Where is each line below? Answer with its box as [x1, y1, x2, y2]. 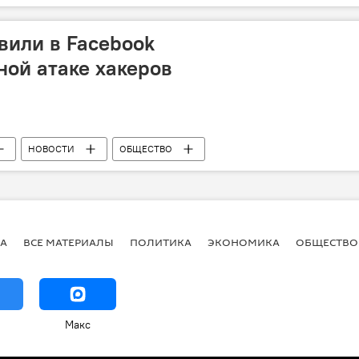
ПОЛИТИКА [130, 234, 192, 249]
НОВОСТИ [28, 143, 75, 155]
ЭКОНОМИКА [208, 234, 280, 249]
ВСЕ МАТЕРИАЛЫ [23, 234, 114, 249]
